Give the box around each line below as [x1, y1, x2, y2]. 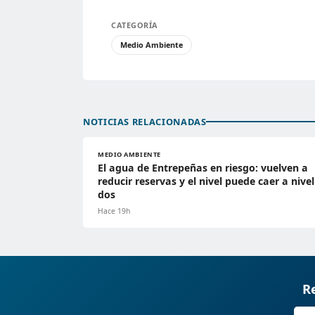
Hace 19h [98, 205, 130, 216]
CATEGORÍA [111, 19, 158, 30]
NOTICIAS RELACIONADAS [83, 115, 207, 128]
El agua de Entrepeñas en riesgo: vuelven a [98, 160, 308, 174]
